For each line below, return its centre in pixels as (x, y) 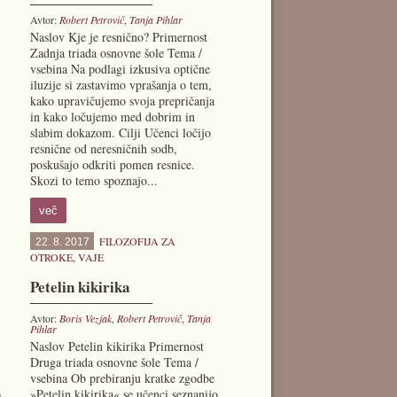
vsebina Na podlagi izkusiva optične (120, 69)
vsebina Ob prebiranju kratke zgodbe (122, 378)
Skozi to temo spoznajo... (93, 180)
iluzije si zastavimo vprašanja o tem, (121, 85)
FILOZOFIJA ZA (137, 241)
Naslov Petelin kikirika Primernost (117, 346)
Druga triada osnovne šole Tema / (114, 362)
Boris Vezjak (85, 318)
